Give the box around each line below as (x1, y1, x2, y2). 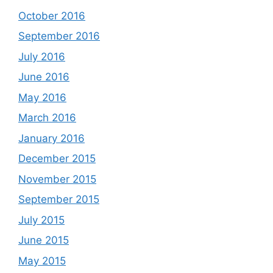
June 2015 (18, 234, 69, 246)
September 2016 (18, 30, 100, 42)
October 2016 (18, 9, 85, 22)
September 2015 (18, 193, 99, 205)
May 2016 (18, 91, 66, 104)
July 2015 (18, 213, 65, 226)
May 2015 (18, 254, 66, 267)
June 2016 (18, 71, 69, 83)
